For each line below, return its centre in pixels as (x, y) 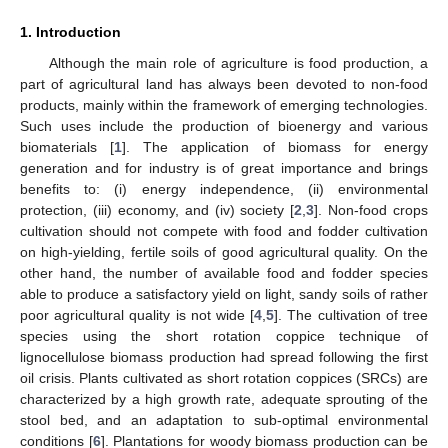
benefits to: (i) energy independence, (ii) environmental (224, 188)
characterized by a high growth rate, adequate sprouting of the (224, 398)
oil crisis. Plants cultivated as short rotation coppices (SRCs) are (224, 377)
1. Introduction (70, 31)
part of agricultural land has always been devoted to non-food (224, 83)
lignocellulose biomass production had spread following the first (224, 356)
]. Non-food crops (371, 209)
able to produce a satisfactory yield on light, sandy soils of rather (224, 293)
